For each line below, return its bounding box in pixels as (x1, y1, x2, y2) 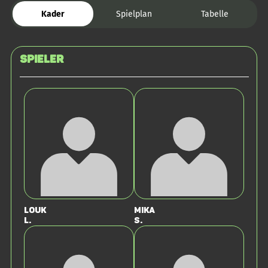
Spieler (19, 53, 63, 66)
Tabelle (201, 8, 229, 19)
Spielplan (116, 8, 152, 19)
